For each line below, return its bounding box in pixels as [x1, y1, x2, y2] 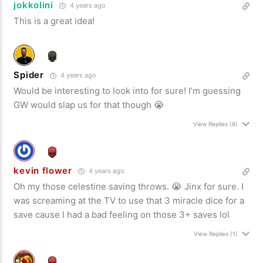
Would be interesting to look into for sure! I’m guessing [14, 85, 241, 97]
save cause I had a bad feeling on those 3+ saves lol [14, 209, 230, 221]
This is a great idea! [14, 15, 95, 27]
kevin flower [14, 165, 72, 177]
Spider [14, 69, 44, 81]
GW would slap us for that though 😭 [14, 99, 165, 111]
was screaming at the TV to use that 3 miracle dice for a [14, 195, 245, 207]
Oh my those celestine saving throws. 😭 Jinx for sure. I [14, 181, 244, 193]
